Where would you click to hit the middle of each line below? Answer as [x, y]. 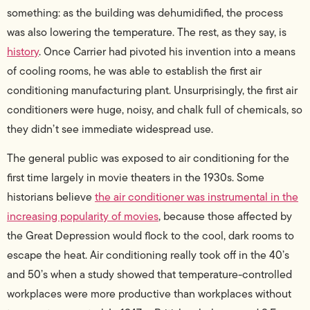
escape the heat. [48, 255]
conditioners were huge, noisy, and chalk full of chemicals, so [155, 110]
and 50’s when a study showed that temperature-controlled [149, 275]
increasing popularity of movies [83, 217]
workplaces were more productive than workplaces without [149, 294]
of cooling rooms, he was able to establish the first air [134, 71]
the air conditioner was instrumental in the [197, 197]
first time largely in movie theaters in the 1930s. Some [136, 178]
